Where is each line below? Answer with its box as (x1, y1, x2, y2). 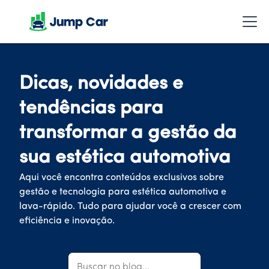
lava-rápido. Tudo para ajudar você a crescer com (19, 202, 241, 211)
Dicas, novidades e (19, 74, 183, 94)
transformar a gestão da (19, 124, 237, 143)
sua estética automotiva (19, 148, 231, 168)
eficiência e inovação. (19, 216, 115, 226)
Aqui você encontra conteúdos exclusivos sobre (19, 173, 224, 183)
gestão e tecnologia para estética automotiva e (19, 187, 226, 197)
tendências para (19, 99, 163, 118)
